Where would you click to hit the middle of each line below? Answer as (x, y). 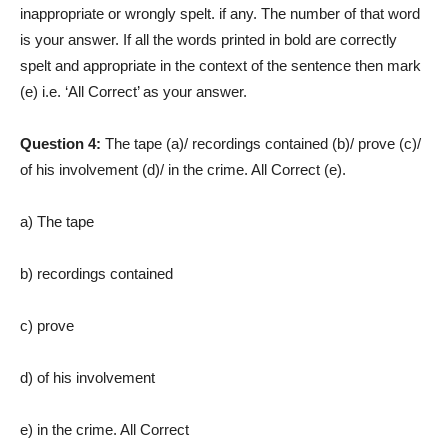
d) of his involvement (87, 378)
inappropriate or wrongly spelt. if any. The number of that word (220, 14)
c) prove (47, 326)
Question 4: (62, 144)
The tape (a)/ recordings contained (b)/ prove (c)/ (263, 144)
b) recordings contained (96, 274)
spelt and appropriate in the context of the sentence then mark (220, 66)
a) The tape (57, 222)
